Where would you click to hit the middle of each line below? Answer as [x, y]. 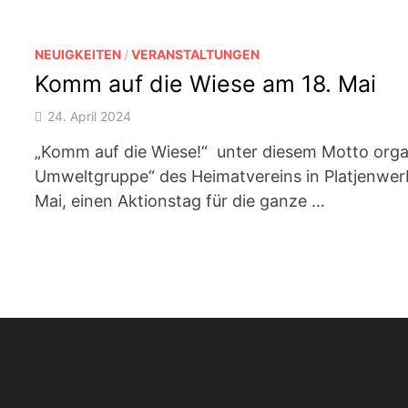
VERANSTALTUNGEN [196, 54]
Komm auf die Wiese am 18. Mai [206, 83]
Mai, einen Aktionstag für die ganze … [180, 200]
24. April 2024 [90, 116]
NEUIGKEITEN [78, 54]
